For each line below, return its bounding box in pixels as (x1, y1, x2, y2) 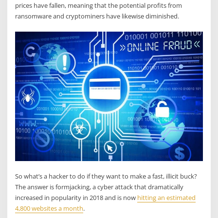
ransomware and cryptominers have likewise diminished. (15, 12, 180, 21)
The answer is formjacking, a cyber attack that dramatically (15, 182, 184, 192)
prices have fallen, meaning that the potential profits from (15, 1, 182, 10)
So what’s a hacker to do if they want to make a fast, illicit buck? (15, 172, 198, 181)
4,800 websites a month (15, 204, 84, 213)
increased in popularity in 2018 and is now (15, 193, 138, 202)
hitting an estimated (137, 193, 196, 202)
